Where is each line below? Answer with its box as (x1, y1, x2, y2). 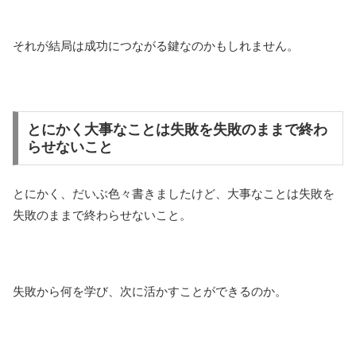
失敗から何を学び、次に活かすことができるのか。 (13, 284, 287, 299)
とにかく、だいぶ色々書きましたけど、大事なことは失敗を (13, 187, 335, 201)
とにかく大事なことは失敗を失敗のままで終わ (26, 121, 327, 137)
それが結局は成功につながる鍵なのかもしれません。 (13, 39, 299, 53)
